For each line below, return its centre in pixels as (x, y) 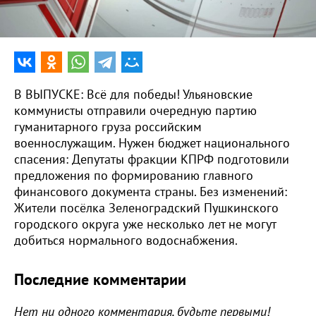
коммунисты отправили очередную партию (135, 111)
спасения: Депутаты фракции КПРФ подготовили (152, 160)
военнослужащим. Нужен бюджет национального (152, 144)
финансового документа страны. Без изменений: (151, 192)
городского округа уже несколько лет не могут (145, 225)
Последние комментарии (100, 280)
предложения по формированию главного (134, 176)
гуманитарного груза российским (108, 127)
